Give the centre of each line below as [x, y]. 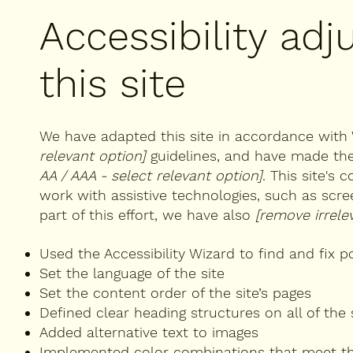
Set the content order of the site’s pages [175, 293]
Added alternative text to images [149, 333]
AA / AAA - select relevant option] [151, 175]
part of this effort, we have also [147, 214]
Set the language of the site [134, 273]
